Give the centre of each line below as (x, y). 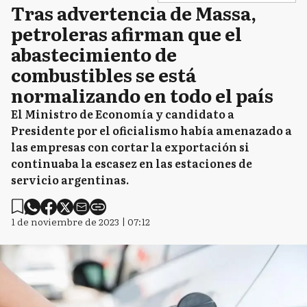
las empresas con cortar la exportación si (130, 146)
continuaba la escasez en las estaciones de (132, 163)
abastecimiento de (94, 53)
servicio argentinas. (70, 179)
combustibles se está (103, 74)
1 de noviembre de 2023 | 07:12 (81, 221)
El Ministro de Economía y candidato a (123, 113)
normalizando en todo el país (142, 95)
